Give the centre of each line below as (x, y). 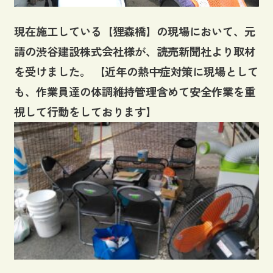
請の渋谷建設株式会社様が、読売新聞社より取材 (134, 51)
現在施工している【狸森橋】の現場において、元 (134, 31)
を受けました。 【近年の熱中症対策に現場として (136, 71)
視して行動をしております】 (88, 111)
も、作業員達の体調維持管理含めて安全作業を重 (134, 91)
